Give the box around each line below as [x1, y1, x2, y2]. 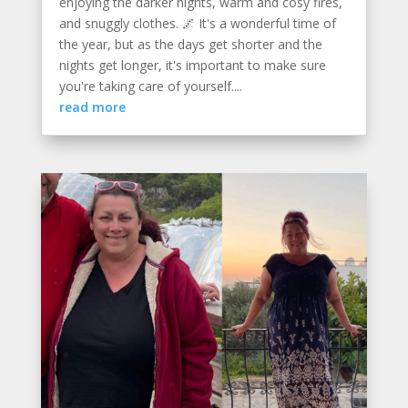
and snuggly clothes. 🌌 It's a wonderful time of [58, 14, 336, 32]
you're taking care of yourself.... [58, 76, 242, 95]
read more [58, 97, 126, 116]
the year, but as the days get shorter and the [58, 35, 322, 53]
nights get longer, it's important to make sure [58, 56, 326, 74]
